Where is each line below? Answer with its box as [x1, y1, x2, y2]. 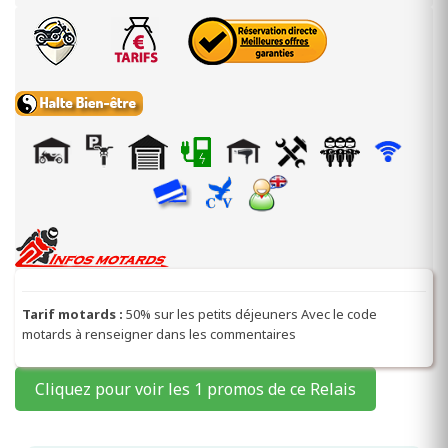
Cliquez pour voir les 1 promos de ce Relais [35, 377, 356, 400]
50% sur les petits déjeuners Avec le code [126, 304, 377, 323]
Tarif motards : [22, 304, 126, 323]
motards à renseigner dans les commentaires [22, 324, 296, 343]
